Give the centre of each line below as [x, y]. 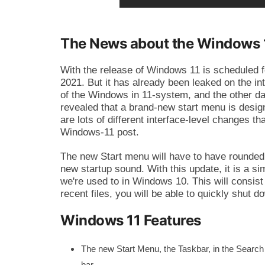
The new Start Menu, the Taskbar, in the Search [172, 249]
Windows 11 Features [131, 221]
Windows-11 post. [100, 132]
